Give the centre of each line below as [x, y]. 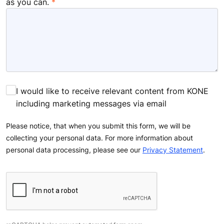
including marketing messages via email [91, 104]
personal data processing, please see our [74, 150]
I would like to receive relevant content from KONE [112, 91]
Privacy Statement [173, 150]
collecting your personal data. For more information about [99, 138]
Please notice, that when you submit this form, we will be [98, 126]
